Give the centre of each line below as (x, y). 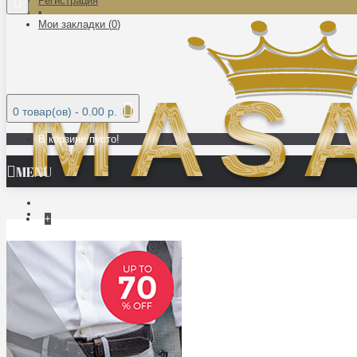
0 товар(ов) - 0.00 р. (65, 112)
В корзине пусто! (79, 139)
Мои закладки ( (75, 24)
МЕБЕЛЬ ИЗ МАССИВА (112, 254)
